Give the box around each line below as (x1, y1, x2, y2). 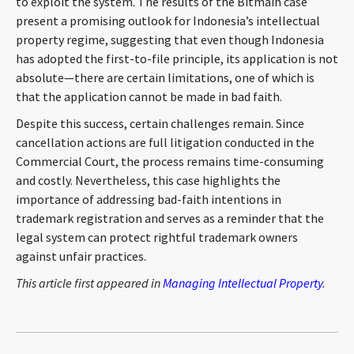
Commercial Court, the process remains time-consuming (16, 153, 324, 169)
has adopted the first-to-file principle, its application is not (16, 51, 338, 66)
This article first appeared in (16, 275, 163, 291)
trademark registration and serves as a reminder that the (16, 210, 324, 226)
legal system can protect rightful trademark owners (16, 229, 298, 245)
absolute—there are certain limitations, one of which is (16, 70, 314, 85)
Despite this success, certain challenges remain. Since (16, 115, 304, 131)
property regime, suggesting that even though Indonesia (16, 32, 324, 47)
